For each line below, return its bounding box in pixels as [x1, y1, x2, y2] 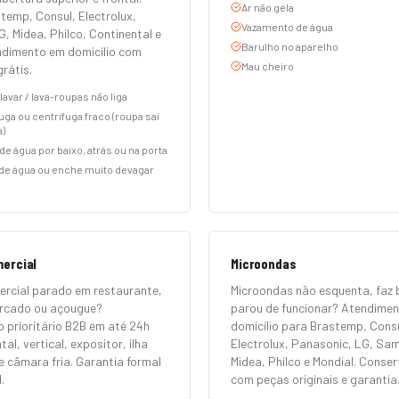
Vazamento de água [241, 20, 333, 33]
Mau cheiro [241, 60, 294, 72]
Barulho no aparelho [241, 40, 338, 53]
